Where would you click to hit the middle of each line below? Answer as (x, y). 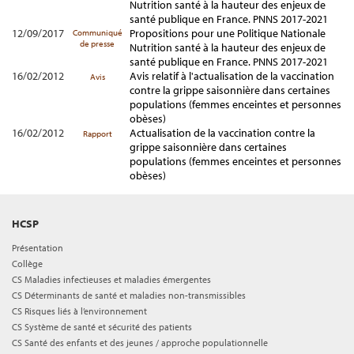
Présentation (38, 248)
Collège (27, 264)
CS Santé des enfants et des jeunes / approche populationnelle (140, 343)
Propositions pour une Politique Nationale (228, 33)
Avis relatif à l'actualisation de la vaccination (232, 76)
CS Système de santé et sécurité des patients (102, 327)
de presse (97, 43)
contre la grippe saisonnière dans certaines (230, 90)
